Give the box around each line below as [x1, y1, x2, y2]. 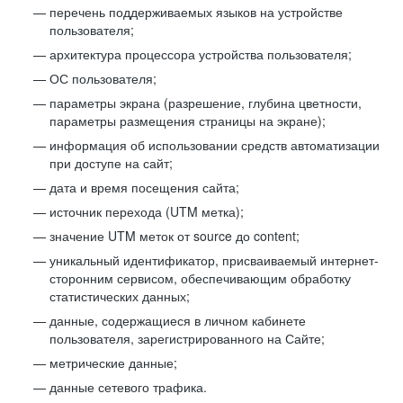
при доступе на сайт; [49, 154, 173, 172]
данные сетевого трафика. [49, 378, 207, 396]
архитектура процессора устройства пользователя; [49, 45, 352, 63]
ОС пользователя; [49, 69, 157, 87]
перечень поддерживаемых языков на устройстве [49, 3, 343, 21]
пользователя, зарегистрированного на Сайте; [49, 329, 325, 347]
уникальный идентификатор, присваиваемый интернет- [49, 251, 379, 269]
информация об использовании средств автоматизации [49, 136, 380, 154]
